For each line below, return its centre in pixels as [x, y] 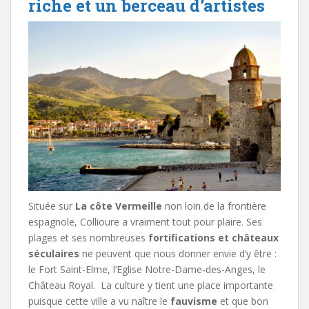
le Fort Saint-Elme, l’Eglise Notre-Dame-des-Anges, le [147, 269]
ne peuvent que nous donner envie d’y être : [178, 253]
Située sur [52, 206]
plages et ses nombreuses [88, 237]
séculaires [54, 253]
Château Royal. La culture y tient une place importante [151, 285]
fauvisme [194, 301]
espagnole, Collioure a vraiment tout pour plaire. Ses [145, 221]
